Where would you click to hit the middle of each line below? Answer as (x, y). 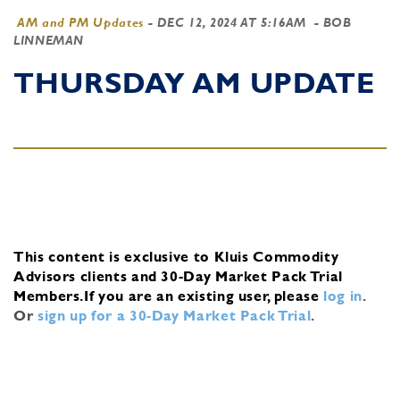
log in (343, 296)
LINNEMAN (49, 40)
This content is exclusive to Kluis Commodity (176, 256)
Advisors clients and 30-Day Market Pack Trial (178, 276)
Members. (49, 296)
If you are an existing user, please (202, 296)
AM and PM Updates (80, 22)
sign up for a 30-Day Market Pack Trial (174, 315)
